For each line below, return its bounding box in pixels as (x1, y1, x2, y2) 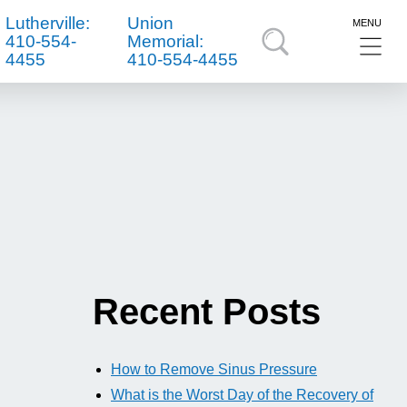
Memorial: (127, 31, 204, 51)
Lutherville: (5, 13, 90, 33)
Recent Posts (93, 292, 321, 332)
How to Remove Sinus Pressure (111, 362, 317, 377)
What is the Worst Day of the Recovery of (111, 387, 373, 402)
